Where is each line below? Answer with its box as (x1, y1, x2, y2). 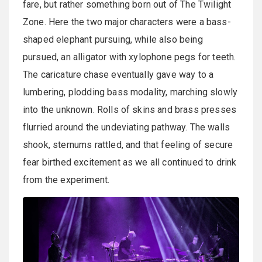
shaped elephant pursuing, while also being (23, 33, 203, 45)
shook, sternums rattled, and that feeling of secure (23, 139, 233, 150)
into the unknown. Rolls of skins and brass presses (23, 104, 237, 115)
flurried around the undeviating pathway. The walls (23, 121, 230, 133)
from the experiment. (23, 174, 110, 185)
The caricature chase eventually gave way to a (23, 68, 214, 80)
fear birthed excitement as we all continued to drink (23, 156, 237, 168)
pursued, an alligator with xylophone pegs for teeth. (23, 51, 236, 63)
